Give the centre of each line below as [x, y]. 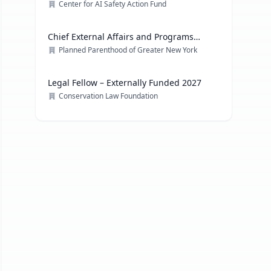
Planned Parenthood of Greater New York [128, 50]
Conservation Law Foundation [109, 96]
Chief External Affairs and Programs [121, 37]
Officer [62, 49]
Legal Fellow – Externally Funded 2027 [125, 83]
